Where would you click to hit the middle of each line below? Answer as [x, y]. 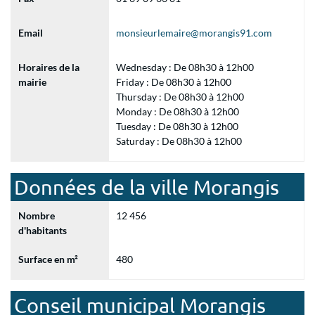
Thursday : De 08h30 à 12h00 [180, 97]
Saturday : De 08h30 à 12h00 [179, 141]
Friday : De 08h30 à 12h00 [173, 82]
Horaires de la [49, 67]
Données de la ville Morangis [147, 187]
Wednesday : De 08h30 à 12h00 [185, 67]
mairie [32, 82]
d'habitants [43, 230]
